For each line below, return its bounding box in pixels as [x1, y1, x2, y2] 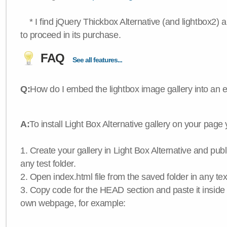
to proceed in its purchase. [20, 30, 121, 40]
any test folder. [20, 159, 76, 169]
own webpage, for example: [20, 198, 126, 208]
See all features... [72, 56, 122, 64]
